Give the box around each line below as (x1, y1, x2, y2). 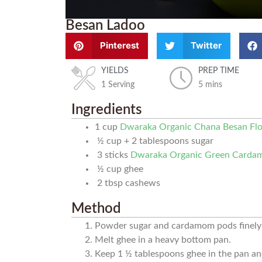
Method (71, 201, 122, 216)
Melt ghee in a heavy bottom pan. (95, 235, 232, 244)
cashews (125, 178, 161, 188)
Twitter (191, 40, 222, 51)
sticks (105, 150, 129, 160)
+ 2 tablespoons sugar (124, 136, 214, 146)
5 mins (198, 80, 223, 89)
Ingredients (71, 102, 142, 117)
